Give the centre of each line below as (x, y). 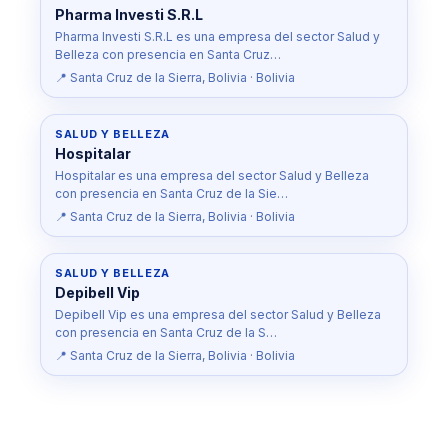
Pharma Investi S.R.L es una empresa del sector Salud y (217, 36)
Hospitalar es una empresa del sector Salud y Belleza (212, 175)
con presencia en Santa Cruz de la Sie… (171, 193)
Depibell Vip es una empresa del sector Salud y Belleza (218, 314)
